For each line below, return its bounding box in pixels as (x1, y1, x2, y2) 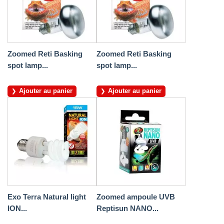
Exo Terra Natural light (7, 192, 86, 201)
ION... (7, 204, 27, 213)
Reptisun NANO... (96, 204, 158, 213)
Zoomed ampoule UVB (96, 192, 175, 201)
